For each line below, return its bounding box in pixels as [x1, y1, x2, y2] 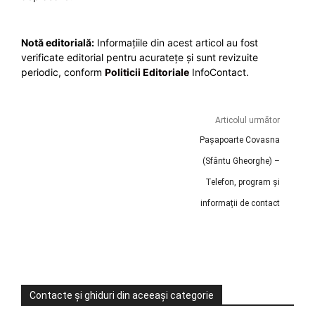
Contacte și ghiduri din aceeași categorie [30, 290, 214, 302]
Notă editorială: [21, 37, 94, 49]
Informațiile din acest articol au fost [94, 37, 258, 49]
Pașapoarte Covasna [199, 135, 280, 146]
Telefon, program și [205, 177, 280, 188]
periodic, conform [21, 66, 105, 79]
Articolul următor [214, 115, 280, 126]
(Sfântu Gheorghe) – [202, 156, 280, 167]
